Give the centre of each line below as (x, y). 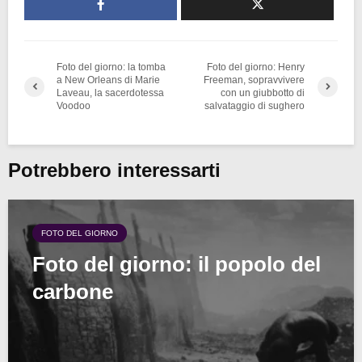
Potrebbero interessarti (114, 170)
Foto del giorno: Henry (256, 67)
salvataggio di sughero (255, 106)
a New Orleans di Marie (108, 80)
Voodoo (74, 106)
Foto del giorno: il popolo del (177, 265)
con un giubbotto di (263, 93)
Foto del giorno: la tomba (111, 67)
